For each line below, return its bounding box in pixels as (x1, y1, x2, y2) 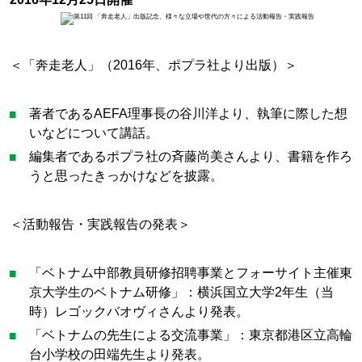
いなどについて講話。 (29, 124, 159, 140)
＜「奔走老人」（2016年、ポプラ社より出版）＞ (9, 57, 297, 72)
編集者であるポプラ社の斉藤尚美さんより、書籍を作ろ (29, 148, 353, 163)
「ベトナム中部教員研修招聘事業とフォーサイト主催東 (29, 265, 353, 280)
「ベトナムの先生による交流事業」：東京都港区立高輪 (29, 327, 353, 343)
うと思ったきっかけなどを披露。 (29, 167, 224, 183)
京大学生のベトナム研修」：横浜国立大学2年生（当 (29, 284, 335, 300)
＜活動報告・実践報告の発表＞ (9, 216, 191, 231)
